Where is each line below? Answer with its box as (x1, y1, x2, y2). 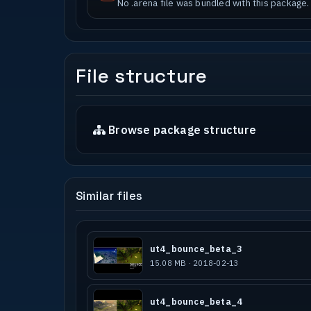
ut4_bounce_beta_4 (149, 295, 243, 308)
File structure (76, 63, 208, 89)
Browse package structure (108, 122, 256, 137)
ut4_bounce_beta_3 (149, 243, 243, 255)
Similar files (76, 188, 143, 204)
